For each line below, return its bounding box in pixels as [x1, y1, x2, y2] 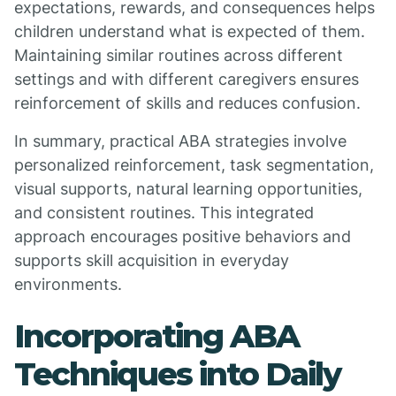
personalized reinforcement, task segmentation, [14, 156, 374, 174]
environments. [14, 275, 122, 293]
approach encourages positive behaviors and [14, 227, 351, 246]
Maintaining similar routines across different [14, 46, 343, 65]
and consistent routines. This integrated [14, 203, 314, 222]
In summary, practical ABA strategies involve [14, 132, 346, 150]
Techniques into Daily [14, 354, 340, 393]
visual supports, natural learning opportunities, [14, 179, 362, 198]
